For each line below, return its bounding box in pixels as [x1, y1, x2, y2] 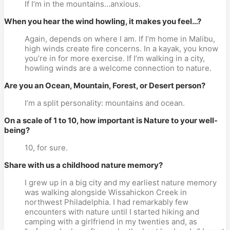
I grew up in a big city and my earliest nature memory [25, 178, 217, 187]
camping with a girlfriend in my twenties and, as [25, 217, 197, 226]
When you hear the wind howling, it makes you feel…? [4, 16, 201, 26]
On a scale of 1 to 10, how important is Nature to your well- [4, 116, 218, 125]
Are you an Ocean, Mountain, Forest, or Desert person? [4, 81, 205, 90]
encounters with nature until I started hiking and [25, 207, 199, 217]
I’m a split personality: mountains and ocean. [25, 98, 185, 108]
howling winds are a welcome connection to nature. [25, 63, 212, 73]
